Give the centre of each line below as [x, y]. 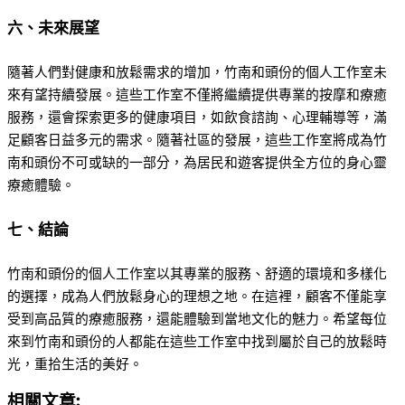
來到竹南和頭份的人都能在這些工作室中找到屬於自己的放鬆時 [197, 341]
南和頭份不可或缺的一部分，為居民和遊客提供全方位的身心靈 [197, 162]
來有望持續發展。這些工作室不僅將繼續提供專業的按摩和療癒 [197, 94]
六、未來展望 [53, 28]
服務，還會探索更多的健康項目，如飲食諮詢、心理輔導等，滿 [197, 117]
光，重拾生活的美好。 [75, 364]
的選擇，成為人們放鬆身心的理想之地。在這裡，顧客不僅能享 [197, 296]
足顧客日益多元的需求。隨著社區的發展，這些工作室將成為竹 [197, 140]
